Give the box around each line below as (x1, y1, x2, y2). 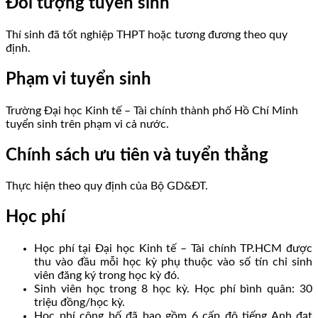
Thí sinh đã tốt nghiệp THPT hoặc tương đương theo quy (6, 28, 287, 40)
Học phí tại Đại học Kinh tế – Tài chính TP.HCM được (34, 243, 312, 255)
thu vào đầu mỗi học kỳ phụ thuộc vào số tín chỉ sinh (34, 256, 312, 268)
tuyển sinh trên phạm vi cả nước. (6, 118, 169, 130)
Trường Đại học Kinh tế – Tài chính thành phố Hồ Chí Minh (6, 104, 298, 116)
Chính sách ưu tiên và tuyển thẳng (6, 146, 268, 164)
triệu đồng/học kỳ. (34, 297, 125, 309)
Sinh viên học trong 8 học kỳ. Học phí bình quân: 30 (34, 283, 312, 295)
